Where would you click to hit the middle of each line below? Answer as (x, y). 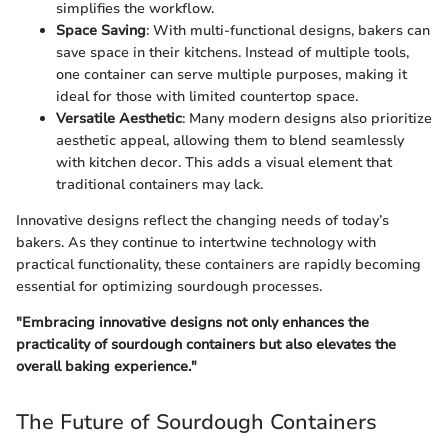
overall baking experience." (106, 367)
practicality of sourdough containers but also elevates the (206, 345)
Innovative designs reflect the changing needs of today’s (202, 221)
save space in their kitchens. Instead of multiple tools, (232, 53)
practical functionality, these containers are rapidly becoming (218, 265)
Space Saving (101, 31)
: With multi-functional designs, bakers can (288, 31)
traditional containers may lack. (159, 185)
